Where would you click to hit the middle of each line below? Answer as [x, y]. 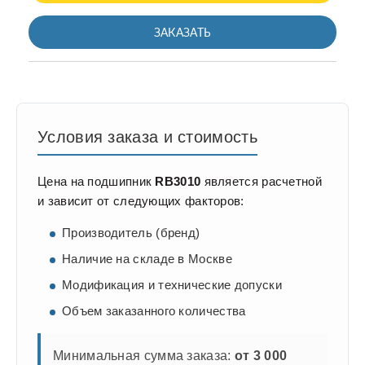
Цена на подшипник [97, 182]
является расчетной [261, 182]
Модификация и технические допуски [172, 285]
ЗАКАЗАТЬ [182, 33]
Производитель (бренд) [131, 233]
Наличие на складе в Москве [147, 259]
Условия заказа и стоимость [147, 137]
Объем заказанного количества [154, 311]
